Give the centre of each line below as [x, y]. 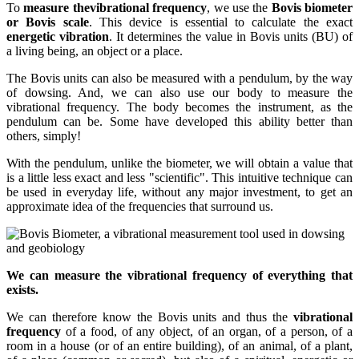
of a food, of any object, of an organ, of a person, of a [207, 332]
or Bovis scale [48, 22]
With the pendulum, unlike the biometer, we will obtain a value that [179, 163]
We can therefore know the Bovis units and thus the [150, 317]
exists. [22, 290]
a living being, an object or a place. [95, 51]
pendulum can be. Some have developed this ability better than [179, 122]
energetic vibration [58, 37]
